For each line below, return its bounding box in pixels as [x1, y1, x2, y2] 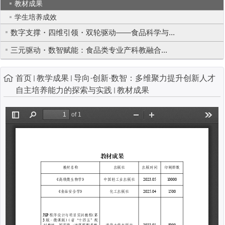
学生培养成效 [15, 13, 57, 22]
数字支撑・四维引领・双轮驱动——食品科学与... [11, 28, 175, 37]
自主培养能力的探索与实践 [16, 86, 112, 95]
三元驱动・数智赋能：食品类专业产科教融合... [11, 46, 167, 55]
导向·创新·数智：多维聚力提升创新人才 [74, 74, 215, 83]
